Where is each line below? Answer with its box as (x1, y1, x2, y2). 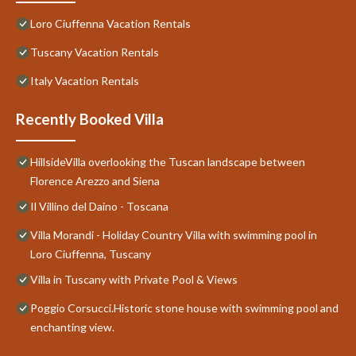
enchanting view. (30, 319, 114, 334)
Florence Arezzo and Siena (30, 173, 160, 188)
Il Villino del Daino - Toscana (30, 199, 168, 213)
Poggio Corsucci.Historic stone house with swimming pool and (30, 300, 339, 315)
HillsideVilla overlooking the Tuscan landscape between (30, 154, 305, 168)
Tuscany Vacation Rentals (30, 44, 159, 59)
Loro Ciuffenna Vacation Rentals (30, 16, 191, 30)
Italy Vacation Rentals (30, 73, 139, 87)
